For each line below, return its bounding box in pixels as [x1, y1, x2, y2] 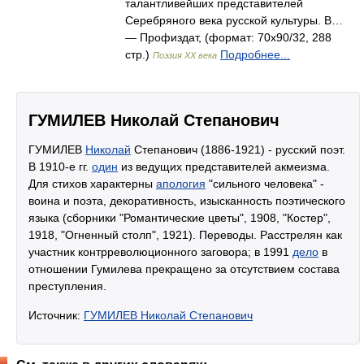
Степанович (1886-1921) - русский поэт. [131, 143, 345, 156]
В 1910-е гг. [28, 160, 92, 173]
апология [156, 177, 206, 190]
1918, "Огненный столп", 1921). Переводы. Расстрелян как [28, 228, 342, 241]
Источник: [28, 309, 84, 322]
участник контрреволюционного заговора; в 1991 [28, 245, 292, 258]
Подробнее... [220, 48, 290, 61]
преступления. [28, 279, 106, 292]
